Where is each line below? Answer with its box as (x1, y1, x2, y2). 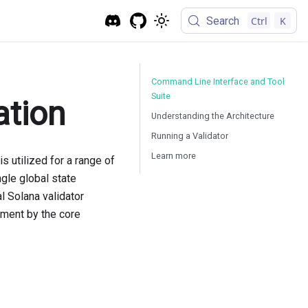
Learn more (151, 151, 196, 161)
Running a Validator (151, 131, 228, 141)
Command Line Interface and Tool (151, 76, 285, 87)
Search (206, 14, 240, 27)
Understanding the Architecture (151, 111, 274, 121)
